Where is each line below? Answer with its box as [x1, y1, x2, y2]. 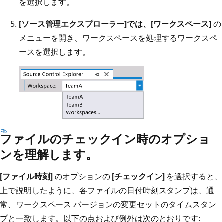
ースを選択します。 [19, 46, 90, 57]
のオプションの [53, 170, 112, 182]
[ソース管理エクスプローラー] [19, 18, 127, 29]
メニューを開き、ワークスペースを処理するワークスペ [19, 32, 217, 43]
